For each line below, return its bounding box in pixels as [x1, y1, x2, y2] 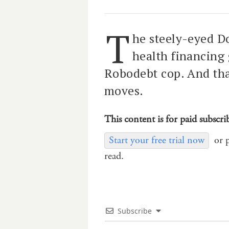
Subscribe [118, 205, 152, 216]
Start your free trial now [109, 133, 204, 147]
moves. [104, 82, 144, 99]
